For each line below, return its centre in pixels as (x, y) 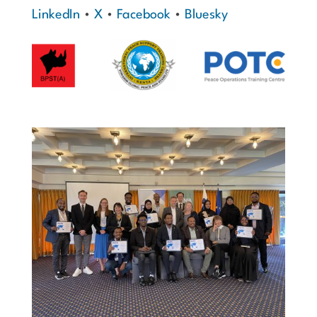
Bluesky (206, 15)
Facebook (143, 15)
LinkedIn (56, 15)
